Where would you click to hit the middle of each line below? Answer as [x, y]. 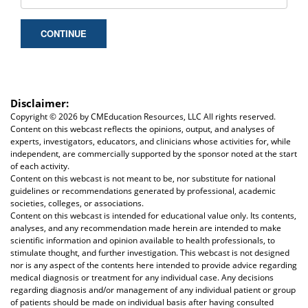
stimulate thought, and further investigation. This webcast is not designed [150, 252]
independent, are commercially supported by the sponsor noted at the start [154, 153]
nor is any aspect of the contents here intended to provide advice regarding [154, 265]
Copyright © [34, 116]
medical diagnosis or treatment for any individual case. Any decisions [142, 277]
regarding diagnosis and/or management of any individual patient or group [153, 289]
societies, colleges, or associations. [77, 203]
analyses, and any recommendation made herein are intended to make [146, 228]
